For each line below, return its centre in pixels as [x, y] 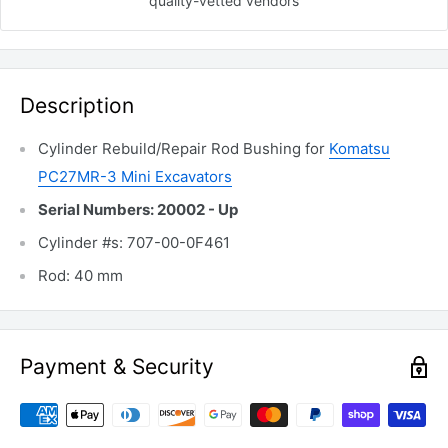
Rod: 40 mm [80, 276]
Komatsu [359, 149]
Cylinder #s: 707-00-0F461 [134, 243]
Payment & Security [117, 367]
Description [77, 105]
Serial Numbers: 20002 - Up [138, 210]
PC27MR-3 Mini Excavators [135, 177]
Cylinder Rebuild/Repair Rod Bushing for [183, 149]
